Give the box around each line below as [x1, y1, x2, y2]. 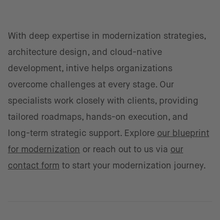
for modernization [8, 144, 80, 154]
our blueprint [157, 128, 209, 138]
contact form [8, 161, 59, 170]
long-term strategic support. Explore [8, 128, 157, 138]
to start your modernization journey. [59, 161, 206, 170]
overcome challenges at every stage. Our [8, 80, 174, 89]
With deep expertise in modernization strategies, [8, 31, 206, 41]
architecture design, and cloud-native [8, 47, 162, 57]
